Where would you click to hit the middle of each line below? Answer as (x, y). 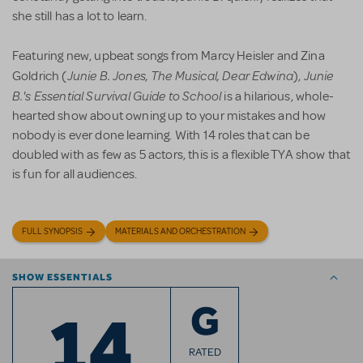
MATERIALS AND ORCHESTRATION (180, 232)
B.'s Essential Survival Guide (89, 96)
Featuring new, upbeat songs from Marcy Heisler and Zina (169, 56)
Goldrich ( (40, 77)
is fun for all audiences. (75, 175)
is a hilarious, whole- (278, 97)
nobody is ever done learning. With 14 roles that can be (161, 136)
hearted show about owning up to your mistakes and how (169, 116)
